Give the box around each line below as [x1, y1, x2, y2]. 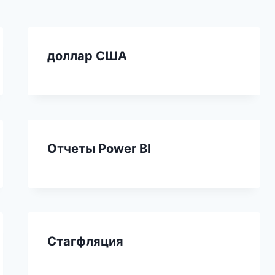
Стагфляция [47, 233, 124, 249]
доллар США [47, 48, 128, 63]
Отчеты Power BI [47, 141, 152, 156]
